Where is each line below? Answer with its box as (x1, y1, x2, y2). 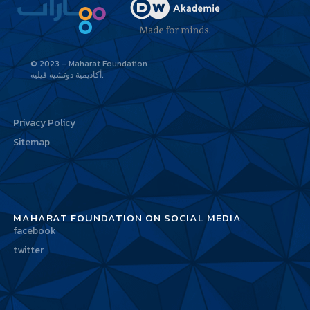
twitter (12, 243, 44, 258)
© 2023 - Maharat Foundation (30, 57, 147, 71)
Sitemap (12, 135, 50, 150)
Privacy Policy (12, 116, 75, 131)
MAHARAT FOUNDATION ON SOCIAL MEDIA (12, 210, 241, 226)
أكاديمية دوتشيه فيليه (30, 69, 102, 82)
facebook (12, 224, 56, 239)
